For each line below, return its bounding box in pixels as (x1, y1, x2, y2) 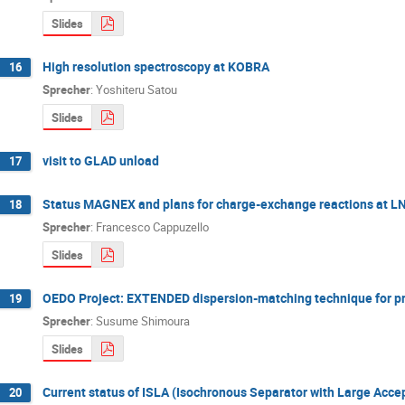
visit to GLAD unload (42, 152, 159, 169)
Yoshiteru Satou (96, 80, 177, 98)
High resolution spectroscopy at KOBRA (42, 58, 269, 76)
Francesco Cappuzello (96, 218, 209, 235)
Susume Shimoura (96, 312, 190, 329)
